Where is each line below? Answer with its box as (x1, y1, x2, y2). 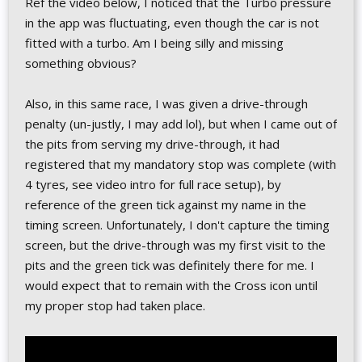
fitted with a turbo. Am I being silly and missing (25, 35, 284, 51)
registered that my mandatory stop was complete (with (25, 156, 336, 172)
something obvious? (25, 55, 137, 71)
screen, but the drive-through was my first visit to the (25, 237, 326, 253)
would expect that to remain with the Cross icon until (25, 277, 318, 293)
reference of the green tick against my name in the (25, 196, 306, 213)
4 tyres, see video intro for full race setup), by (25, 176, 281, 192)
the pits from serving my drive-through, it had (25, 136, 280, 152)
